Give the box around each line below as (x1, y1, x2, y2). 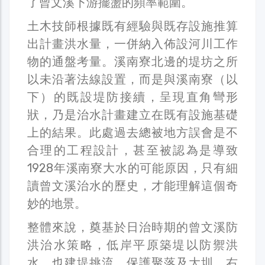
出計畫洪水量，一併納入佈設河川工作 (27, 36, 238, 51)
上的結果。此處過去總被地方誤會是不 (27, 125, 238, 140)
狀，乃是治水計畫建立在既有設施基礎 (27, 107, 238, 122)
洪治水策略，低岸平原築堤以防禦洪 (27, 237, 238, 252)
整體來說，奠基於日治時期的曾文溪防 (27, 219, 238, 234)
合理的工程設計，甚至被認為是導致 (27, 143, 238, 157)
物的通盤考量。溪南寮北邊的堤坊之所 (27, 54, 238, 69)
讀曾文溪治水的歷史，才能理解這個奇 (27, 178, 238, 193)
